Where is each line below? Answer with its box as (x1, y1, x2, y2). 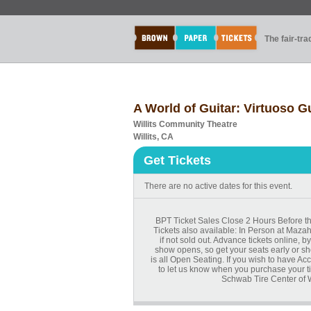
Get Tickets (144, 153, 211, 167)
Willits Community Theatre (133, 119, 237, 129)
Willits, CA (133, 132, 174, 142)
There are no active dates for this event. (144, 181, 292, 191)
